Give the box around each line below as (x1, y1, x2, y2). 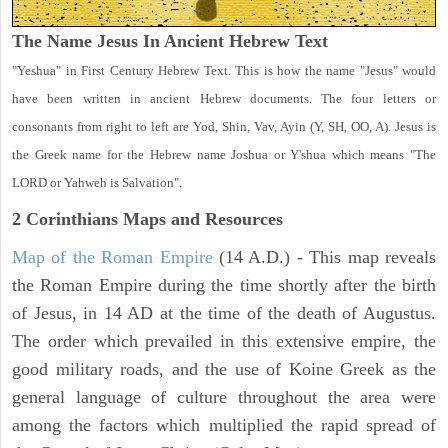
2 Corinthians (12, 208, 118, 229)
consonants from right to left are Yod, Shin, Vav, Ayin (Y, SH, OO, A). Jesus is (12, 118, 436, 134)
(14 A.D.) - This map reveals (212, 246, 437, 267)
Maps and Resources (118, 208, 283, 229)
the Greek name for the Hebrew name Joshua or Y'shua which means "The (12, 146, 436, 162)
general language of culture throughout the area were (12, 386, 436, 407)
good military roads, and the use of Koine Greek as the (12, 358, 436, 379)
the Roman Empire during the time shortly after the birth (12, 274, 436, 295)
